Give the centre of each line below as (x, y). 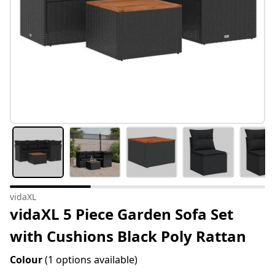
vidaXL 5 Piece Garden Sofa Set (122, 214)
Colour (27, 260)
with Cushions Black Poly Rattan (128, 236)
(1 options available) (91, 260)
